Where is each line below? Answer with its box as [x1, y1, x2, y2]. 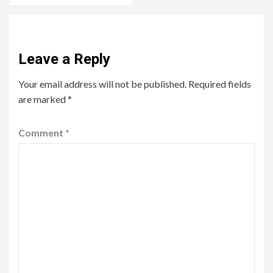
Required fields [188, 78, 251, 90]
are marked [18, 93, 68, 105]
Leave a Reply [18, 51, 110, 68]
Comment [18, 127, 65, 139]
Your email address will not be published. [18, 78, 186, 90]
